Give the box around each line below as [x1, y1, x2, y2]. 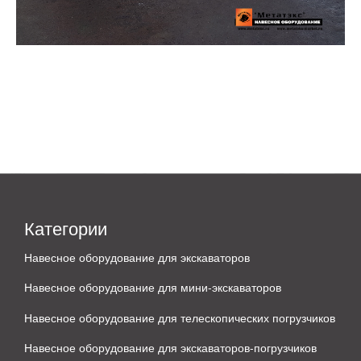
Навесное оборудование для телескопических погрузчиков [24, 309, 335, 326]
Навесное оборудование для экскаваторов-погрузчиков [24, 339, 317, 356]
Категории [24, 214, 107, 240]
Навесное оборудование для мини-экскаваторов [24, 279, 281, 296]
